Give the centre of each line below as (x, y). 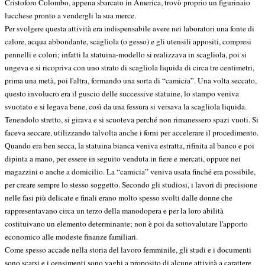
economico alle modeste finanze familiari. (71, 237)
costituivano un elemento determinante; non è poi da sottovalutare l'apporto (126, 224)
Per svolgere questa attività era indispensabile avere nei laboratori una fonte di (130, 29)
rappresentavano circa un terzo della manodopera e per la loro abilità (114, 211)
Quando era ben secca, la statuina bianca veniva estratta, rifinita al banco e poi (130, 146)
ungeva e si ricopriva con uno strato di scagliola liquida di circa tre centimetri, (130, 68)
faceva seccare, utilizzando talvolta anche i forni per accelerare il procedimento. (132, 133)
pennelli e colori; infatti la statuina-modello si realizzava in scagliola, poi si (126, 55)
